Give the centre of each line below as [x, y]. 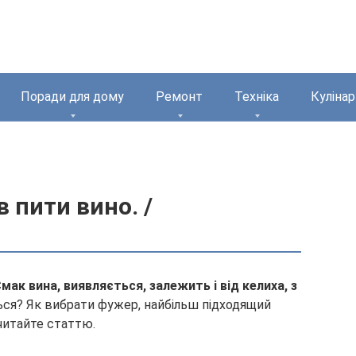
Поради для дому [72, 97]
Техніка [257, 97]
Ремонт [179, 97]
